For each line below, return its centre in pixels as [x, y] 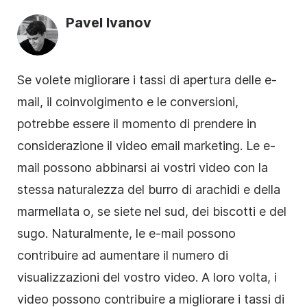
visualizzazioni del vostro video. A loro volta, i [147, 277]
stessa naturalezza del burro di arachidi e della [149, 189]
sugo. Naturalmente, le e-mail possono [126, 233]
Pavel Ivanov [109, 22]
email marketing [195, 145]
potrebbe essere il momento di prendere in [137, 123]
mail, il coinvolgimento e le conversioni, [128, 101]
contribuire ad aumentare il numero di [123, 255]
